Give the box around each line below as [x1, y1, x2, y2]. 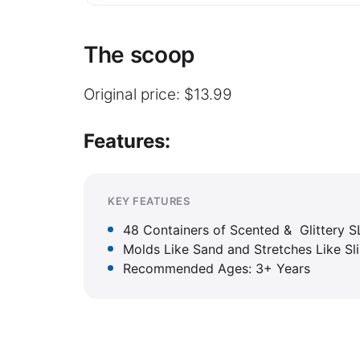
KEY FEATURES [108, 194, 190, 207]
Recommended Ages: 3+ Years [123, 260, 310, 276]
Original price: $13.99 [84, 84, 232, 104]
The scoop [84, 40, 194, 68]
